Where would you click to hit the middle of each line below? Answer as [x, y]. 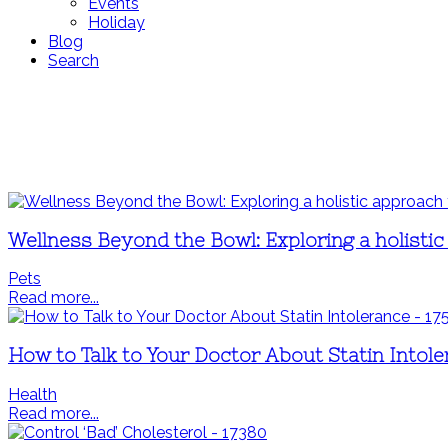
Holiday [116, 22]
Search [73, 60]
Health [32, 394]
